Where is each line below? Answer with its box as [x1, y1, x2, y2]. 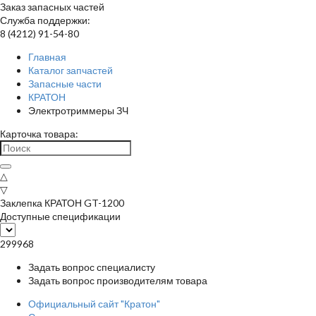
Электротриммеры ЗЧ [28, 104, 128, 116]
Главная [28, 51, 66, 63]
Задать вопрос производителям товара [28, 274, 207, 286]
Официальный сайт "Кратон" [28, 298, 160, 310]
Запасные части [28, 78, 102, 90]
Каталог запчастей [28, 64, 113, 76]
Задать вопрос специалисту [28, 261, 155, 273]
